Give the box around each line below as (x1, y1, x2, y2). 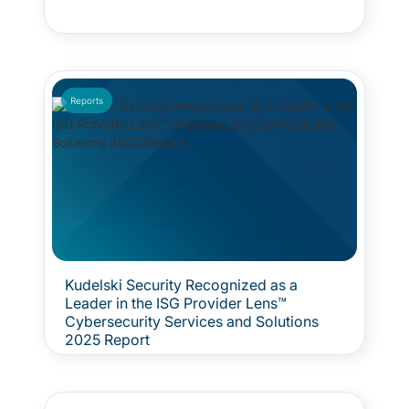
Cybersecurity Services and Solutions (65, 312, 319, 330)
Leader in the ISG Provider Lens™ (65, 294, 287, 312)
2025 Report (65, 330, 150, 349)
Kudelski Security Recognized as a (65, 276, 298, 294)
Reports (70, 95, 103, 106)
